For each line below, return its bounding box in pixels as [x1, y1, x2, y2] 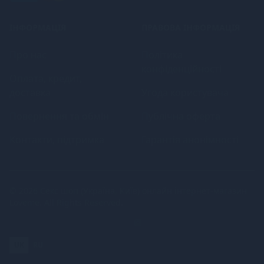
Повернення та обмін [9, 110, 109, 123]
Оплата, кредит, [9, 72, 82, 85]
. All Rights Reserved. [39, 197, 123, 208]
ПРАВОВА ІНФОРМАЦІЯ [141, 22, 240, 33]
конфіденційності [141, 62, 222, 75]
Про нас [9, 48, 47, 61]
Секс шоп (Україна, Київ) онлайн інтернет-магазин [40, 185, 247, 196]
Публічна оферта [141, 110, 220, 123]
